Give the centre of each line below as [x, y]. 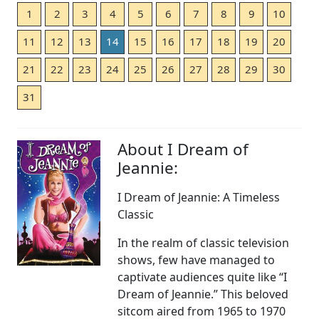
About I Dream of [183, 150]
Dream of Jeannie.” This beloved [203, 294]
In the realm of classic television [204, 243]
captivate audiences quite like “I [203, 277]
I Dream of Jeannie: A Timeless [199, 198]
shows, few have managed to [197, 260]
